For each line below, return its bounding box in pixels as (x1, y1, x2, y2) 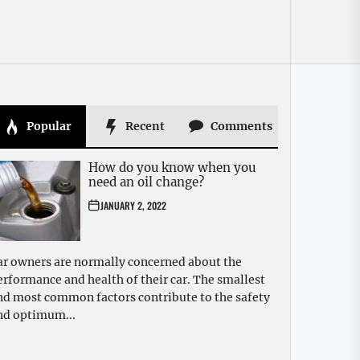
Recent (122, 119, 165, 133)
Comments (207, 119, 272, 133)
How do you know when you (88, 160, 256, 176)
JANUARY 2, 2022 (100, 198, 166, 213)
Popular (23, 119, 72, 133)
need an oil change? (88, 174, 204, 190)
